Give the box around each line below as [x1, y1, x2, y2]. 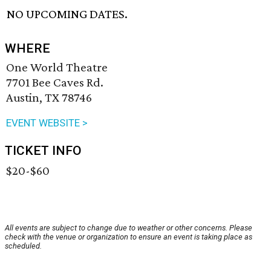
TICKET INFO [5, 143, 82, 158]
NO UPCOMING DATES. [7, 7, 128, 22]
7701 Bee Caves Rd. [6, 75, 103, 90]
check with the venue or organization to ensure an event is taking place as [5, 232, 252, 242]
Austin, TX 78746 [6, 90, 92, 105]
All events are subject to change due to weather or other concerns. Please [5, 223, 252, 233]
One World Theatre [6, 60, 108, 75]
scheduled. [5, 241, 42, 251]
